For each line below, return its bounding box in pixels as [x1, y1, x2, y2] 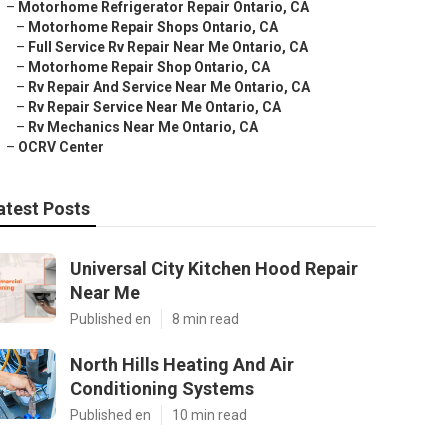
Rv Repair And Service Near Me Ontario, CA [28, 79, 310, 95]
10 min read [172, 407, 247, 423]
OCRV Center [18, 139, 104, 155]
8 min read [172, 311, 239, 327]
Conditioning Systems [70, 378, 254, 399]
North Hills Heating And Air [70, 354, 294, 375]
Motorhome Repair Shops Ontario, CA [28, 19, 278, 35]
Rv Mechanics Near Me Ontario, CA [28, 119, 258, 135]
